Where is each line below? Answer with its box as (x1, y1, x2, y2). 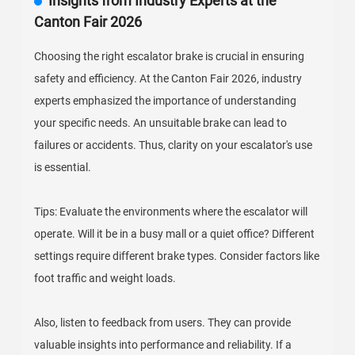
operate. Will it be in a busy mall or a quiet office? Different (34, 227, 315, 240)
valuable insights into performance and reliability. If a (34, 338, 292, 351)
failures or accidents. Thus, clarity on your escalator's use (34, 139, 313, 151)
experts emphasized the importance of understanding (34, 94, 297, 107)
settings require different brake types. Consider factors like (34, 250, 320, 262)
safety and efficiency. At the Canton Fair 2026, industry (34, 72, 303, 85)
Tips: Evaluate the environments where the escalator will (34, 205, 308, 218)
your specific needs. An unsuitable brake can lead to (34, 116, 288, 129)
